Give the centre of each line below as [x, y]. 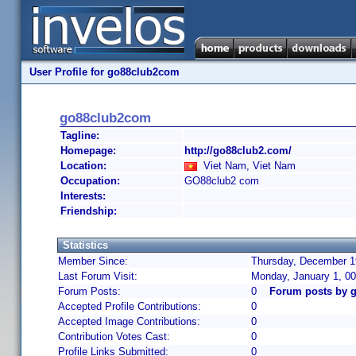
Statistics [85, 245]
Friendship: [89, 211]
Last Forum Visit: [98, 276]
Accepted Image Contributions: [129, 321]
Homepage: [88, 151]
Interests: [83, 196]
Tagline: [80, 135]
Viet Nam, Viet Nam [246, 166]
